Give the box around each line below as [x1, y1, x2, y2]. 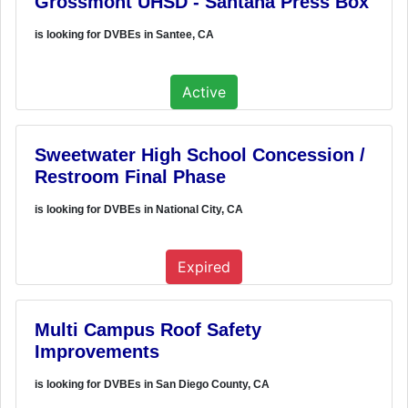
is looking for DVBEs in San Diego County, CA [35, 377, 270, 391]
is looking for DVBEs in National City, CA [35, 202, 243, 216]
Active [182, 82, 226, 101]
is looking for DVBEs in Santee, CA [35, 27, 214, 41]
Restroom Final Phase [35, 166, 226, 187]
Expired [178, 257, 230, 276]
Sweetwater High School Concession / [35, 144, 365, 165]
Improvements [35, 341, 159, 362]
